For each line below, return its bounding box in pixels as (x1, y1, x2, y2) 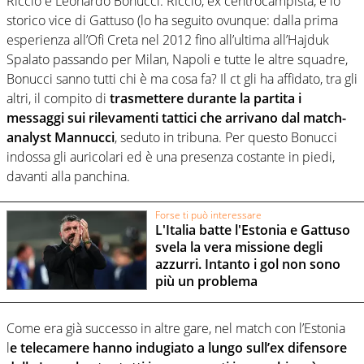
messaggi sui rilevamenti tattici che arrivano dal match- (6, 109, 346, 128)
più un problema (154, 272, 258, 291)
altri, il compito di (6, 89, 110, 108)
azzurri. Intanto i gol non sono (154, 255, 340, 274)
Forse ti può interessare (154, 207, 262, 222)
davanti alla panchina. (6, 167, 130, 186)
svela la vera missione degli (154, 238, 323, 257)
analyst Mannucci (6, 128, 115, 147)
